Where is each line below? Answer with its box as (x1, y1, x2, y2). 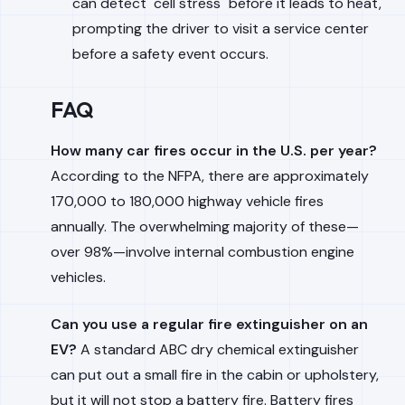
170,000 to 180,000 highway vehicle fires (51, 192, 324, 211)
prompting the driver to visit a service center (72, 19, 369, 38)
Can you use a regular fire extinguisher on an (51, 315, 368, 334)
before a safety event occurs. (72, 44, 268, 63)
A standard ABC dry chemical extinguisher (77, 340, 359, 359)
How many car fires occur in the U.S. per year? (51, 141, 377, 160)
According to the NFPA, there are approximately (51, 166, 369, 185)
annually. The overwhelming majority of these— (51, 217, 359, 236)
